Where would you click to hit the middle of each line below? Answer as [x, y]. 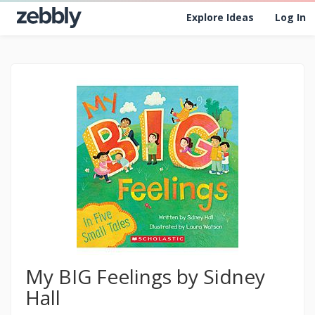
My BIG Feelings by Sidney [145, 276]
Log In [290, 17]
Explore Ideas [220, 17]
